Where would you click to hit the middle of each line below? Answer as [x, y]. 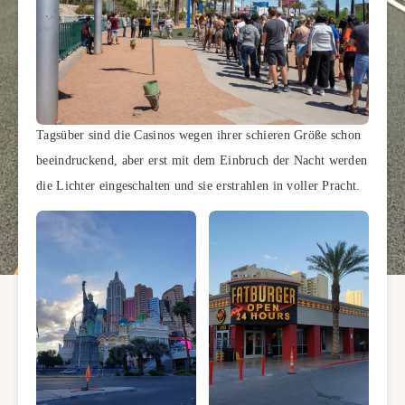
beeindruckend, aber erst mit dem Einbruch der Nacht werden [202, 161]
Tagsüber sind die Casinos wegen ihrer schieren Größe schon [199, 136]
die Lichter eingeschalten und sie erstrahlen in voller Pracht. [198, 186]
